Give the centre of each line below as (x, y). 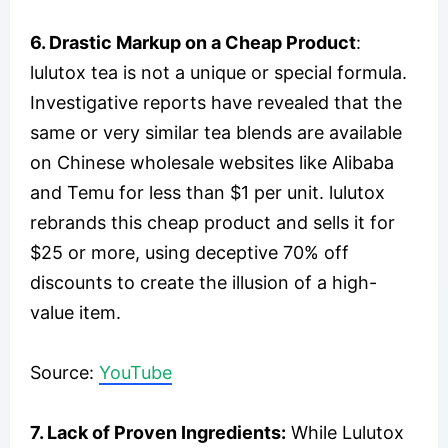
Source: (64, 372)
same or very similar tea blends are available (216, 132)
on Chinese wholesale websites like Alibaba (212, 162)
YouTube (135, 372)
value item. (75, 312)
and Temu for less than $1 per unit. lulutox (207, 192)
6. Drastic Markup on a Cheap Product (193, 42)
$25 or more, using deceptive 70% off (189, 252)
